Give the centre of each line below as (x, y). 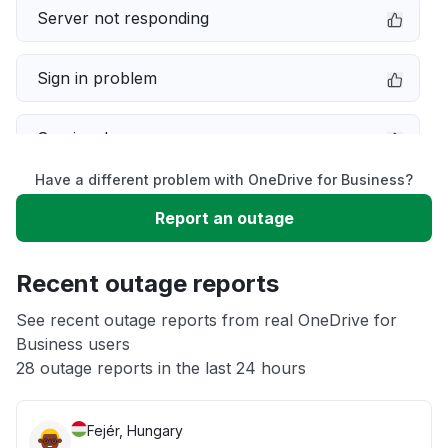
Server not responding (123, 18)
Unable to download (114, 258)
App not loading (97, 318)
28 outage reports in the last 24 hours (161, 368)
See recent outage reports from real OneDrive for (206, 320)
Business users (73, 344)
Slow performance (108, 198)
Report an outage (224, 218)
